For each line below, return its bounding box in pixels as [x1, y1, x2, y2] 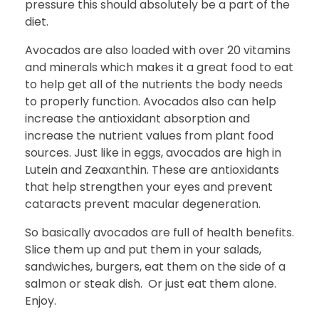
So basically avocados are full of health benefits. [25, 224, 294, 241]
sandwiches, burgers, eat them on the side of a [25, 258, 286, 276]
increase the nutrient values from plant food [25, 127, 273, 145]
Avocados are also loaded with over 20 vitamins [25, 42, 291, 59]
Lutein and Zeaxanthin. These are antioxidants [25, 162, 279, 179]
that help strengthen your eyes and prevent [25, 179, 273, 196]
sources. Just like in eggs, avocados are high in [25, 145, 281, 162]
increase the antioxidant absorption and [25, 110, 250, 127]
